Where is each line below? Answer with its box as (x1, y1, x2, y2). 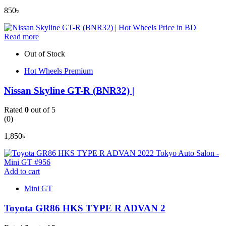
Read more (4, 32, 39, 41)
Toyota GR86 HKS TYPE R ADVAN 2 (4, 203, 165, 214)
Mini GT (24, 184, 52, 193)
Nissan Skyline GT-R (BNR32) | (4, 85, 134, 96)
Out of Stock (24, 49, 65, 58)
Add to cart (4, 167, 40, 176)
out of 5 (29, 105, 55, 115)
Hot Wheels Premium (24, 66, 93, 75)
